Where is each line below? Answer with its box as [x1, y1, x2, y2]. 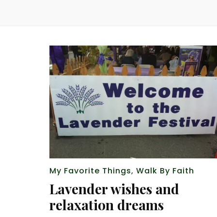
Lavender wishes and [49, 180, 179, 198]
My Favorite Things [49, 165, 131, 177]
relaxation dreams [49, 196, 164, 214]
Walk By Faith [136, 165, 194, 177]
